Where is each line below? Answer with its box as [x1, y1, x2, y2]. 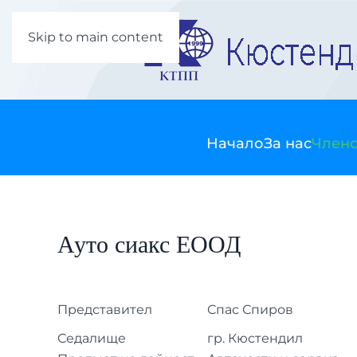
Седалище [57, 331, 126, 346]
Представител [57, 302, 152, 317]
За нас [263, 134, 312, 152]
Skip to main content [28, 29, 163, 45]
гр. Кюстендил [207, 331, 303, 346]
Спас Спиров [207, 302, 293, 317]
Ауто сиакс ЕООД [57, 225, 241, 265]
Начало [206, 134, 264, 152]
